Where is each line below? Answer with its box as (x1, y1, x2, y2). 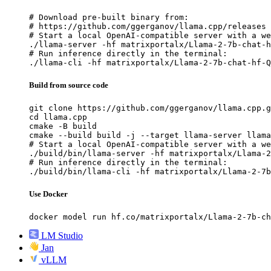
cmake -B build (29, 121, 97, 131)
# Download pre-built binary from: (29, 12, 189, 22)
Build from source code (29, 80, 108, 90)
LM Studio (41, 230, 83, 241)
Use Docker (29, 189, 68, 199)
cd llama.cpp (29, 112, 87, 122)
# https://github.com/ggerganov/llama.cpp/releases (29, 21, 266, 31)
